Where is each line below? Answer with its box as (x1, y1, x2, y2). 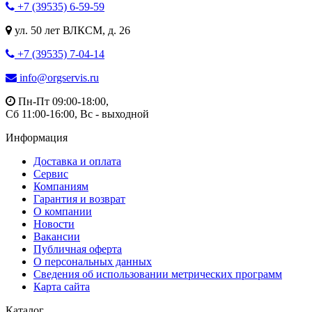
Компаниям (33, 180, 88, 192)
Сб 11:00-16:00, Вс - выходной (6, 107, 149, 120)
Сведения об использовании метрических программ (33, 267, 282, 280)
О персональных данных (33, 255, 152, 267)
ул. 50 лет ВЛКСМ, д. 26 (12, 24, 130, 36)
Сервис (33, 167, 68, 180)
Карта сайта (33, 280, 90, 292)
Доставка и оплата (33, 155, 121, 167)
